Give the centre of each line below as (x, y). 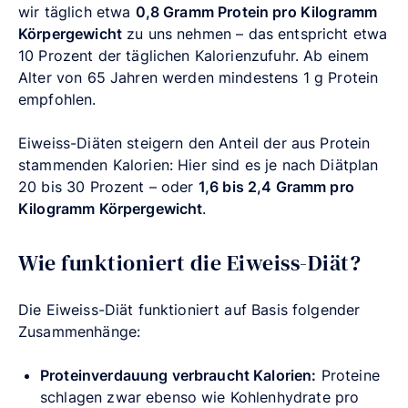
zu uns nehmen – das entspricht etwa (255, 33)
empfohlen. (57, 99)
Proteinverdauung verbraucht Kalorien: (178, 375)
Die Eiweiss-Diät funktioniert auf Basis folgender (189, 309)
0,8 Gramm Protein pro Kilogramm (256, 11)
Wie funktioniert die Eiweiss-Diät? (189, 262)
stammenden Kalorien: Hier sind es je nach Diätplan (199, 164)
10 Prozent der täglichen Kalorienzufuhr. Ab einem (194, 55)
